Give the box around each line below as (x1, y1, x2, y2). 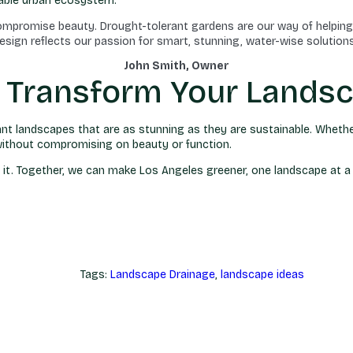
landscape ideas (221, 268, 304, 281)
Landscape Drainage (110, 268, 215, 281)
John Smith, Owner (124, 59, 229, 72)
